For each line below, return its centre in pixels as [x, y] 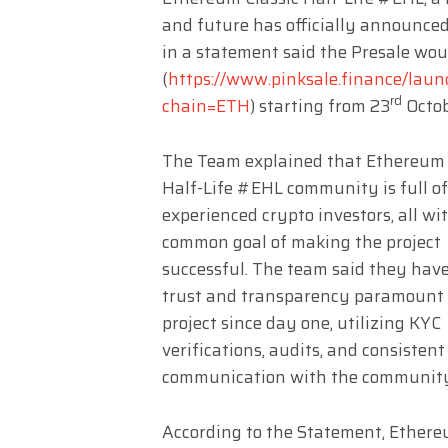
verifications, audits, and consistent [303, 349]
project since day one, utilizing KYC [301, 322]
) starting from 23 [320, 105]
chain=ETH [206, 105]
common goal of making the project [301, 241]
